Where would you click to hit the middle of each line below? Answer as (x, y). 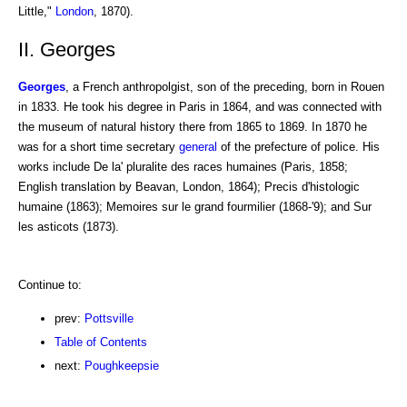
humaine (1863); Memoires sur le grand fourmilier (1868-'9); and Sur (195, 207)
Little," (37, 11)
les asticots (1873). (69, 227)
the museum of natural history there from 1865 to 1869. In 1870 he (193, 127)
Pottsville (109, 319)
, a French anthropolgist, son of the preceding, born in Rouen (225, 87)
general (198, 147)
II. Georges (67, 49)
